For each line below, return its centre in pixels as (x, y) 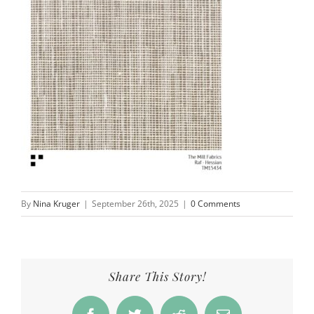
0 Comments (216, 203)
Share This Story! (157, 276)
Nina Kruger (56, 203)
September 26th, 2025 (135, 203)
